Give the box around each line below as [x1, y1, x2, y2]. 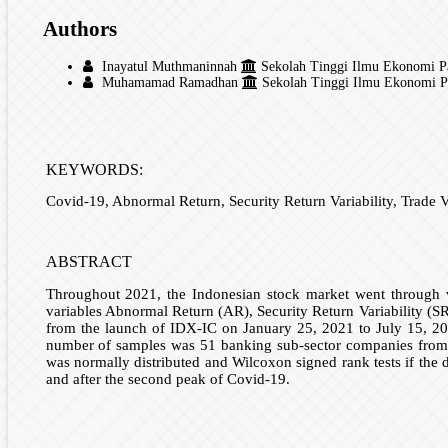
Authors [43, 16, 117, 41]
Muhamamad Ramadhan [98, 75, 242, 91]
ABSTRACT [45, 252, 132, 270]
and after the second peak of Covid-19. [45, 370, 302, 387]
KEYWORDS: [45, 161, 143, 179]
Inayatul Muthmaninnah [98, 59, 241, 75]
